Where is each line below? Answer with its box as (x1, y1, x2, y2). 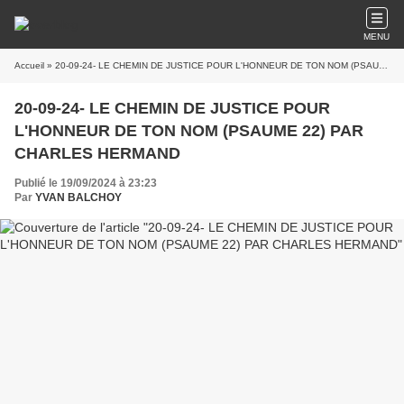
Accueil (14, 60, 44, 70)
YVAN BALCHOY (35, 191, 122, 204)
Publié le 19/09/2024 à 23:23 (14, 177, 157, 189)
